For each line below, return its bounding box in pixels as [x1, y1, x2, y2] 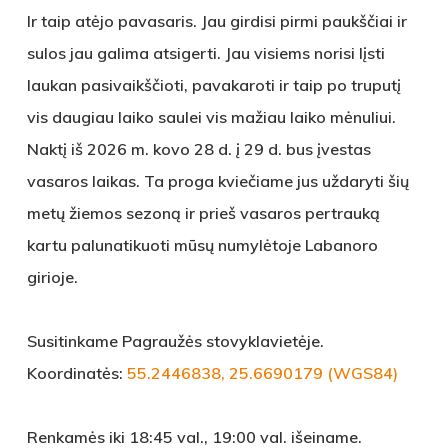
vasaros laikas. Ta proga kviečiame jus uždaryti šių [26, 171, 409, 191]
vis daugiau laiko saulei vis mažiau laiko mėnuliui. [26, 107, 396, 127]
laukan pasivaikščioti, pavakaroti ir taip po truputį [26, 75, 401, 95]
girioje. [26, 267, 78, 287]
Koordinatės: [26, 363, 127, 383]
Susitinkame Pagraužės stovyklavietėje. [26, 331, 324, 351]
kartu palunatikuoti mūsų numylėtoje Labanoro [26, 235, 378, 255]
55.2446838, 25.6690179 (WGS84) [126, 363, 398, 383]
